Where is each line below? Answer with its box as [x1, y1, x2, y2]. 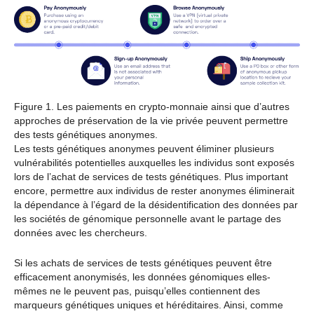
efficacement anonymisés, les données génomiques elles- [14, 271, 271, 282]
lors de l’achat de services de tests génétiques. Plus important [14, 171, 288, 183]
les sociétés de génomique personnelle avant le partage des [14, 213, 281, 225]
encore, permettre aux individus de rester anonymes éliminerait [14, 185, 294, 197]
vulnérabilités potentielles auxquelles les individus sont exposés [14, 157, 294, 169]
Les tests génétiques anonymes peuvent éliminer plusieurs [14, 143, 274, 155]
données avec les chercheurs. [14, 227, 147, 239]
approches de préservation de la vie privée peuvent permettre [14, 115, 288, 127]
